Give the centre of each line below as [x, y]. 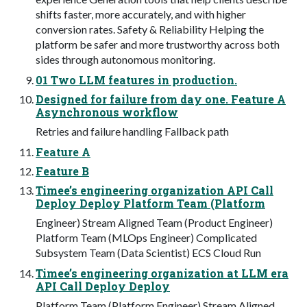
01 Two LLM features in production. [136, 80]
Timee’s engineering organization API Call [155, 191]
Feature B [62, 171]
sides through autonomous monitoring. [125, 60]
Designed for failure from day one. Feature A [161, 99]
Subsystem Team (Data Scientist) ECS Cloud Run [148, 253]
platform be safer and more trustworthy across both [158, 45]
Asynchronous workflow [107, 112]
